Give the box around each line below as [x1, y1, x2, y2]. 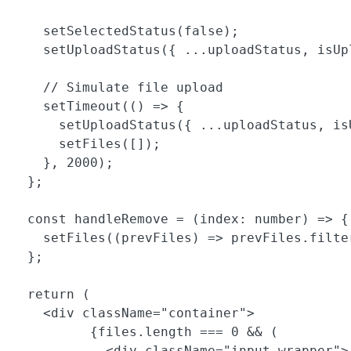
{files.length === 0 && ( [12, 324, 278, 339]
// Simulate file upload [12, 79, 223, 95]
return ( [12, 286, 90, 302]
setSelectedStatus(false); [12, 23, 239, 38]
